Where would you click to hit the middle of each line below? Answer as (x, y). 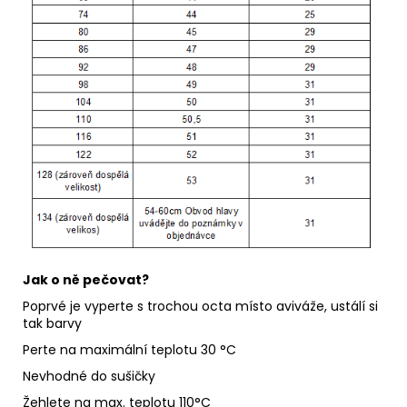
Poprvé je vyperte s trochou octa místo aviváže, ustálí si (200, 306)
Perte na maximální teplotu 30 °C (129, 349)
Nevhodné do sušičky (89, 376)
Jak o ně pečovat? (86, 279)
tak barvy (52, 323)
